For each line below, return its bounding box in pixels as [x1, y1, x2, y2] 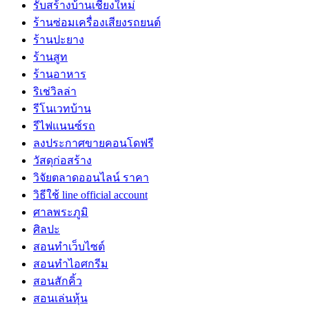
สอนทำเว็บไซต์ [33, 240, 105, 252]
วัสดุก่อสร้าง [33, 154, 92, 166]
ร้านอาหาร [33, 68, 86, 80]
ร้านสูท [33, 50, 68, 63]
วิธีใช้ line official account [33, 188, 148, 201]
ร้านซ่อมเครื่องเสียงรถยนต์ [33, 16, 161, 28]
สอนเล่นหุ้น [33, 292, 88, 304]
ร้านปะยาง [33, 33, 84, 46]
